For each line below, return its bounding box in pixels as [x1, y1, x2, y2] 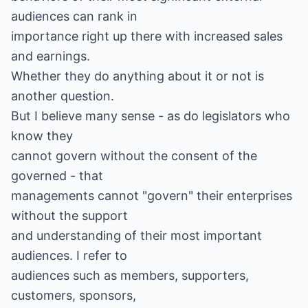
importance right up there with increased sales [11, 29, 283, 43]
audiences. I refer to [11, 248, 127, 263]
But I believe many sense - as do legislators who [11, 109, 290, 123]
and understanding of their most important [11, 228, 262, 243]
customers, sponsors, [11, 288, 136, 302]
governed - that [11, 168, 103, 183]
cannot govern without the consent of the [11, 148, 257, 163]
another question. [11, 89, 114, 103]
